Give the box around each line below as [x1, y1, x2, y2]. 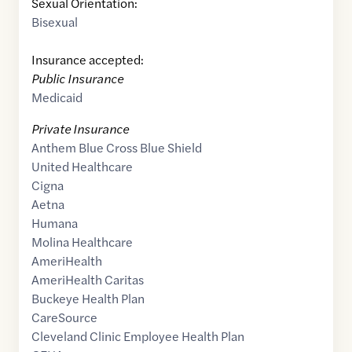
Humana [31, 214, 78, 233]
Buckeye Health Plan [31, 289, 145, 308]
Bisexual [31, 13, 78, 31]
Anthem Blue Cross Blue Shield [31, 138, 202, 157]
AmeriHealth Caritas [31, 270, 144, 289]
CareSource [31, 308, 97, 327]
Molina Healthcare [31, 233, 133, 251]
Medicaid [31, 88, 82, 107]
